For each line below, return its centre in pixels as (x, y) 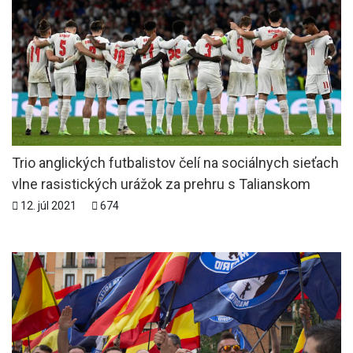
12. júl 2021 (48, 205)
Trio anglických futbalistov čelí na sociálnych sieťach (175, 162)
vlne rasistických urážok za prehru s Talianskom (161, 184)
